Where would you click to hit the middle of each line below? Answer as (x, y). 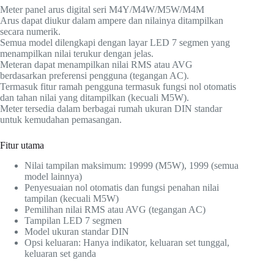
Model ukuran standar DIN (77, 232)
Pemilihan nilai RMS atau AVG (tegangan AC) (115, 210)
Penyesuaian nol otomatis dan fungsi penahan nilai (122, 188)
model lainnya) (53, 177)
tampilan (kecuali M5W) (72, 199)
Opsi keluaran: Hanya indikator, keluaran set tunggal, (127, 243)
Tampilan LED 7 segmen (73, 221)
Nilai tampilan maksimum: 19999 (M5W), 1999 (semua (131, 166)
